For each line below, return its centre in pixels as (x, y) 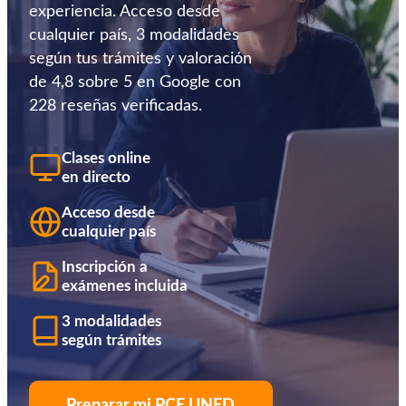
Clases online (106, 158)
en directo (96, 177)
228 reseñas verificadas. (116, 106)
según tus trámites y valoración (140, 59)
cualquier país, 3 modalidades (134, 35)
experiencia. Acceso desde (125, 12)
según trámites (111, 340)
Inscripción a (105, 267)
